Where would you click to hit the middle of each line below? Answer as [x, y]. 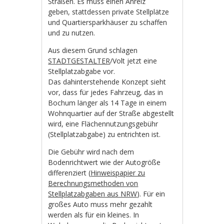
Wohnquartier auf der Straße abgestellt [111, 113]
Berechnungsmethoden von [93, 183]
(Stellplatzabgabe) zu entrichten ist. [104, 134]
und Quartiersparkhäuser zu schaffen [108, 22]
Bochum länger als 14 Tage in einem [107, 103]
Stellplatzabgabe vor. [82, 71]
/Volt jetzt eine [134, 61]
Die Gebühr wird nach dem [91, 152]
